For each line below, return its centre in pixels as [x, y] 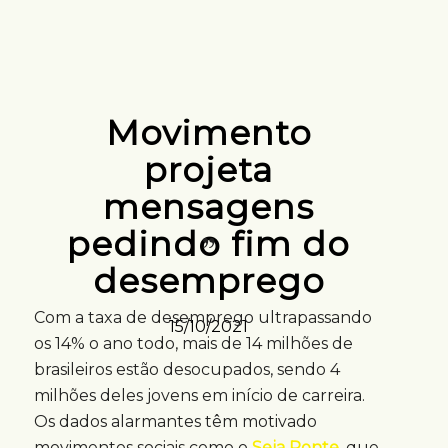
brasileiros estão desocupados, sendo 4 [186, 370]
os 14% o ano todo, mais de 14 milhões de [193, 344]
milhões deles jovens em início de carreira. [199, 396]
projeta [209, 169]
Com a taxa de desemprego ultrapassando [202, 318]
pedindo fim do [209, 243]
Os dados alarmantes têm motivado [175, 422]
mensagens [209, 206]
